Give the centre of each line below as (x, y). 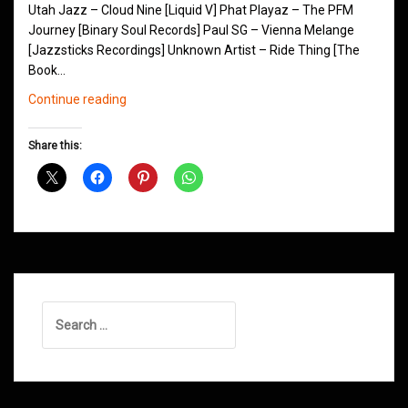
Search (61, 311)
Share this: (55, 146)
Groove (146, 119)
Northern (151, 99)
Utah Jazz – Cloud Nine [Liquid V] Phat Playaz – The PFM (191, 10)
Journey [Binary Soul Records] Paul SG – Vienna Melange (191, 31)
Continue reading (77, 100)
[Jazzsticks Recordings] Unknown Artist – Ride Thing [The (194, 51)
